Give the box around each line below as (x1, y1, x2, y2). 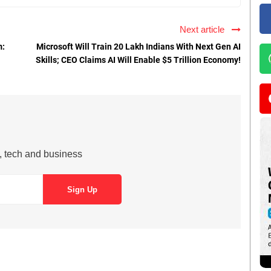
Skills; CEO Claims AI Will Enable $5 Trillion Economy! (36, 55, 241, 65)
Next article (180, 24, 229, 35)
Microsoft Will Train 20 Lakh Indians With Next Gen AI (36, 42, 241, 52)
